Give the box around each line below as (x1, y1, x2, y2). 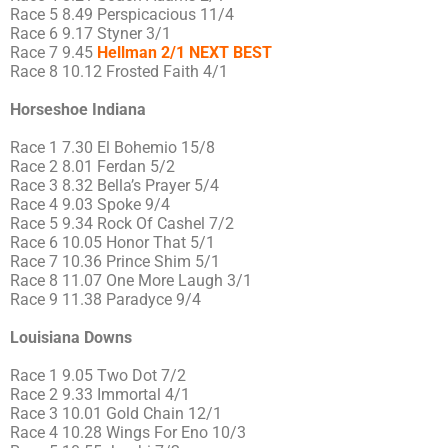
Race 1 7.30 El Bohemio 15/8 (10, 137, 215, 157)
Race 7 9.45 (10, 42, 97, 62)
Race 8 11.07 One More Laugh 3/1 (10, 270, 252, 290)
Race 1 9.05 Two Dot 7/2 (10, 365, 186, 385)
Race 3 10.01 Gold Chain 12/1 (10, 403, 222, 423)
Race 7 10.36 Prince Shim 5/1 (10, 251, 220, 271)
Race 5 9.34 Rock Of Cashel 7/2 (10, 213, 234, 233)
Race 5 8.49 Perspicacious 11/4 (10, 4, 234, 24)
